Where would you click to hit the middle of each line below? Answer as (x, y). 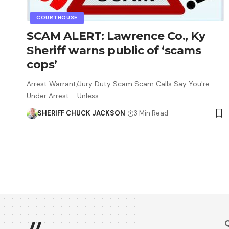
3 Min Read (151, 113)
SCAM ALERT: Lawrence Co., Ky (116, 36)
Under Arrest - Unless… (65, 95)
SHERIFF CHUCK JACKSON (81, 113)
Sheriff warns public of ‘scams (114, 50)
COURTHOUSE (57, 17)
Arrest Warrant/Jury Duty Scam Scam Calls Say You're (118, 84)
